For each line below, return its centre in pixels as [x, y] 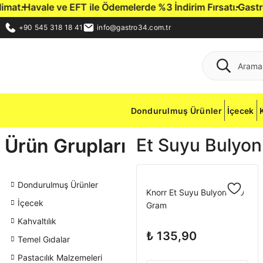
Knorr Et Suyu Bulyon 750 [195, 192]
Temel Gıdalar [44, 239]
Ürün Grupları [65, 146]
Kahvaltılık [37, 221]
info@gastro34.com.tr [134, 27]
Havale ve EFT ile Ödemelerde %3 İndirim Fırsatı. [114, 7]
